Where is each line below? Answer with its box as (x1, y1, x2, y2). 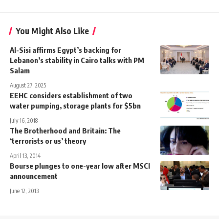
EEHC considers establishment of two (10, 91, 132, 100)
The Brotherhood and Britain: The (10, 126, 121, 135)
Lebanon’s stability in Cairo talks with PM (10, 56, 144, 65)
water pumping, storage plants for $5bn (10, 101, 141, 110)
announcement (10, 172, 58, 181)
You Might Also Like (16, 25, 89, 37)
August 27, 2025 (10, 82, 46, 89)
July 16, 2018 (10, 117, 38, 125)
